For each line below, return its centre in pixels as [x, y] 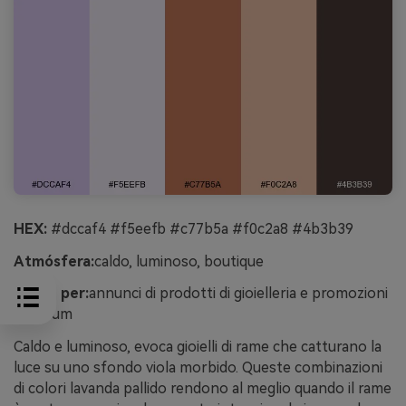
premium [43, 314]
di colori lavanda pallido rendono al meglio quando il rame [203, 389]
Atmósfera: [54, 261]
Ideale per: [51, 294]
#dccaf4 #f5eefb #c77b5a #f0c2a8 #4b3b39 [200, 228]
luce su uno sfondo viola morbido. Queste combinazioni [198, 368]
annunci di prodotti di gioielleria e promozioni [238, 294]
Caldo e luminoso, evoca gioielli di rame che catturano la [198, 347]
